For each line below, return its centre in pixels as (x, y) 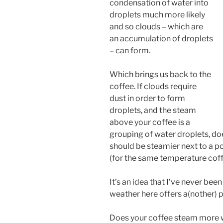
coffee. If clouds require (153, 86)
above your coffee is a (150, 122)
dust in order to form (147, 98)
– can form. (130, 50)
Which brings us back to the (160, 74)
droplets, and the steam (153, 110)
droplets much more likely (157, 14)
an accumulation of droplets (161, 38)
